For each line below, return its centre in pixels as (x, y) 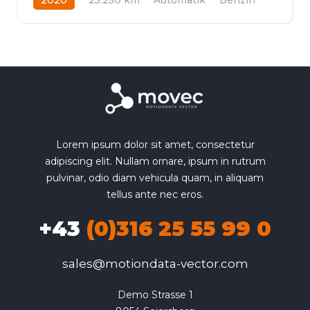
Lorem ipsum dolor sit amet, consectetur (155, 144)
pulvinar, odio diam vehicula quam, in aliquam (155, 177)
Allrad (47, 19)
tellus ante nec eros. (155, 194)
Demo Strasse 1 (155, 294)
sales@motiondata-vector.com (155, 263)
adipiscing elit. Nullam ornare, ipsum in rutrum (155, 161)
